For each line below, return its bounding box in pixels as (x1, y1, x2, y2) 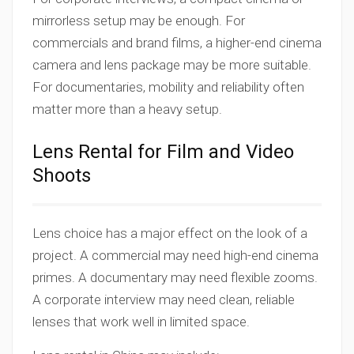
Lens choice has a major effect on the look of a (32, 225, 307, 241)
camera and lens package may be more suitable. (32, 57, 311, 73)
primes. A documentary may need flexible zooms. (32, 269, 318, 285)
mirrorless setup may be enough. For (32, 13, 245, 28)
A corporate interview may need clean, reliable (32, 292, 295, 307)
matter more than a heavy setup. (32, 101, 222, 117)
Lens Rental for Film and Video (32, 141, 294, 163)
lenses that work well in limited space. (32, 314, 250, 330)
